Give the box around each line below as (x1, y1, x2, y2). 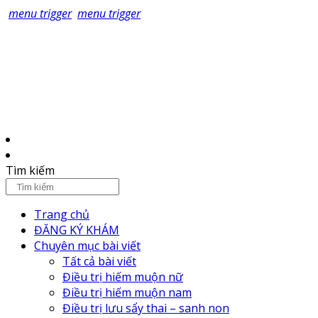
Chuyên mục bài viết (34, 238, 141, 253)
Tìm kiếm (6, 163, 55, 178)
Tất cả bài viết (62, 253, 136, 269)
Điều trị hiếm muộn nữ (62, 269, 183, 285)
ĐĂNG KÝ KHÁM (34, 222, 119, 238)
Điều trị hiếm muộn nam (62, 285, 192, 300)
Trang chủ (34, 207, 89, 222)
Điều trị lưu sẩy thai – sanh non (62, 300, 229, 316)
